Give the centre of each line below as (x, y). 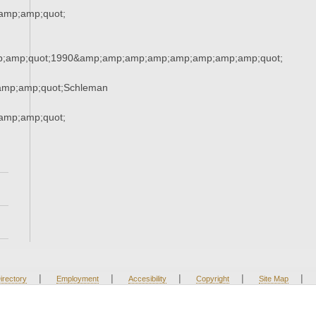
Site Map (273, 279)
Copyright (212, 279)
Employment (77, 279)
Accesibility (147, 279)
